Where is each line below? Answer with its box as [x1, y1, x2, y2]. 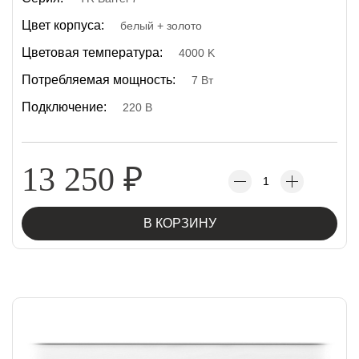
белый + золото [120, 19, 202, 32]
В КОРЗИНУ [143, 216, 216, 230]
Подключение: [22, 100, 107, 114]
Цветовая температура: [22, 46, 163, 59]
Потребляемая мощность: [22, 73, 175, 87]
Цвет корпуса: [22, 18, 104, 32]
